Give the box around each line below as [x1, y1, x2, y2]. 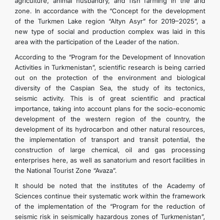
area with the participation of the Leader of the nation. [15, 38, 179, 46]
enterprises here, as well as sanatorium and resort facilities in [15, 156, 205, 164]
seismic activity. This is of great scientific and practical [15, 94, 205, 102]
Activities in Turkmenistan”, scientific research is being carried [15, 63, 205, 71]
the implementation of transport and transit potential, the [15, 136, 205, 143]
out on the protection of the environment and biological [15, 74, 205, 82]
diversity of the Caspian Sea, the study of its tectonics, [15, 84, 205, 92]
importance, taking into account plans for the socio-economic [15, 105, 205, 112]
